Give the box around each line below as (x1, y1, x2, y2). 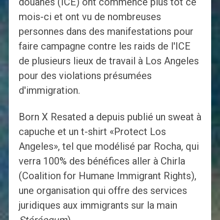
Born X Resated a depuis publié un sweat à (18, 111, 201, 123)
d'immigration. (18, 84, 80, 97)
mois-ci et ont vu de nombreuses (18, 11, 161, 23)
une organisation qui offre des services (18, 185, 187, 197)
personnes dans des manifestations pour (18, 26, 193, 38)
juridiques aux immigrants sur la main (18, 199, 177, 212)
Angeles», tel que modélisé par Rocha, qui (18, 140, 199, 153)
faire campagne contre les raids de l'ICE (18, 40, 191, 53)
